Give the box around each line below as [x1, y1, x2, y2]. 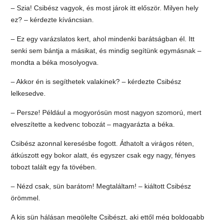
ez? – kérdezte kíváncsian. [11, 15, 94, 24]
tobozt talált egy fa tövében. [11, 163, 97, 171]
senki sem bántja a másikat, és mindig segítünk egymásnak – [11, 46, 202, 55]
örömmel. [11, 193, 41, 202]
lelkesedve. [11, 89, 46, 97]
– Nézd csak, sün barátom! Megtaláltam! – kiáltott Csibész [11, 182, 192, 190]
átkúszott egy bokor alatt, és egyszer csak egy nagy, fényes [11, 151, 196, 159]
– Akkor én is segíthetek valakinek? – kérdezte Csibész [11, 77, 182, 85]
